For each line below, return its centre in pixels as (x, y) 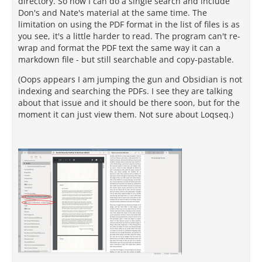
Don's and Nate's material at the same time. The (113, 13)
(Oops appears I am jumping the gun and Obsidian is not (130, 79)
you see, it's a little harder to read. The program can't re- (129, 36)
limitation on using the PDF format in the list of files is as (129, 24)
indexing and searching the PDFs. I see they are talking (125, 91)
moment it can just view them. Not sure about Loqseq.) (126, 114)
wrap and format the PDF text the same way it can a (119, 48)
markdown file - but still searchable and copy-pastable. (126, 59)
